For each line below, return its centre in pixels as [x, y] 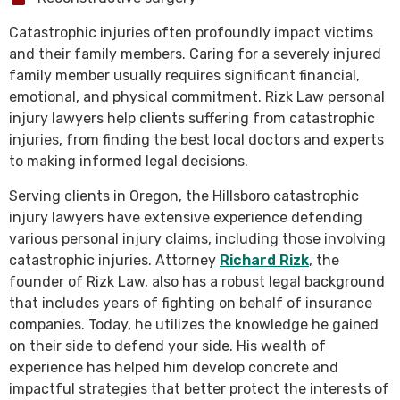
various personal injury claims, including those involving [197, 239]
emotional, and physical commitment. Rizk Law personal [197, 97]
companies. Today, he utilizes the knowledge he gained [194, 325]
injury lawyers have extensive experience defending [186, 217]
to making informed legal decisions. [129, 161]
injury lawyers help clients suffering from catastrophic [192, 118]
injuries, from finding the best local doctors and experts [196, 140]
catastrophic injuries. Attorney [114, 260]
